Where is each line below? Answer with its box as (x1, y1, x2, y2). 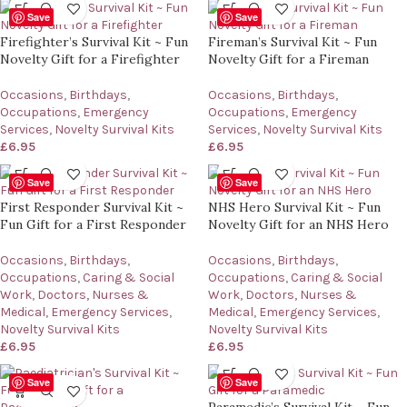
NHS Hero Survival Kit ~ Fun (208, 199, 381, 216)
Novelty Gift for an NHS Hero (208, 216, 389, 233)
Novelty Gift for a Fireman (208, 51, 369, 68)
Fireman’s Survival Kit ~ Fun (208, 34, 377, 51)
